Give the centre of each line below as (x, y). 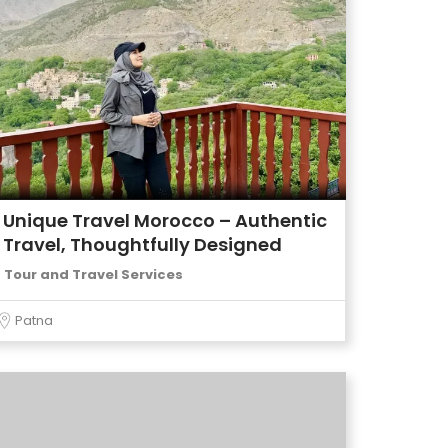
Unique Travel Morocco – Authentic (165, 220)
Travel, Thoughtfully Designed (142, 244)
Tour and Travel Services (93, 274)
